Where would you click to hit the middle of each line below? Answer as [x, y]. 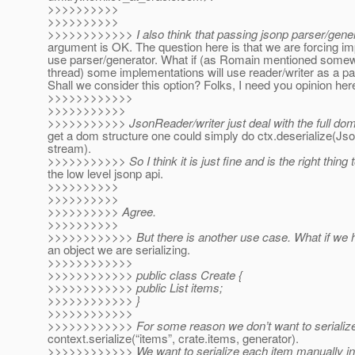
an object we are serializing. [119, 250]
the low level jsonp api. [105, 174]
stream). [69, 148]
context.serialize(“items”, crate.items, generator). [173, 338]
